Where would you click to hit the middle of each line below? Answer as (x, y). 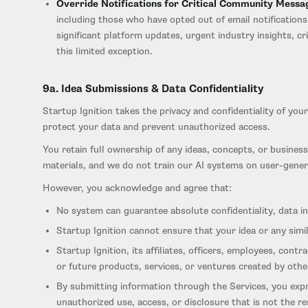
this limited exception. (104, 51)
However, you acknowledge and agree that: (137, 188)
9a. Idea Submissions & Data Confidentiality (153, 89)
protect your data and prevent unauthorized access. (156, 127)
